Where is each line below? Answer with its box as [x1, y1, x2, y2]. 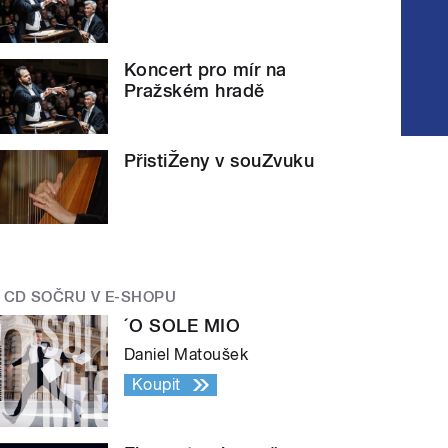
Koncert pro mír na [124, 59, 287, 81]
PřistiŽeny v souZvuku [124, 149, 315, 171]
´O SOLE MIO [124, 314, 241, 336]
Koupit [132, 374, 181, 394]
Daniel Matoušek [124, 344, 249, 364]
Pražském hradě [124, 80, 265, 102]
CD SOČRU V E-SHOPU [3, 288, 177, 307]
